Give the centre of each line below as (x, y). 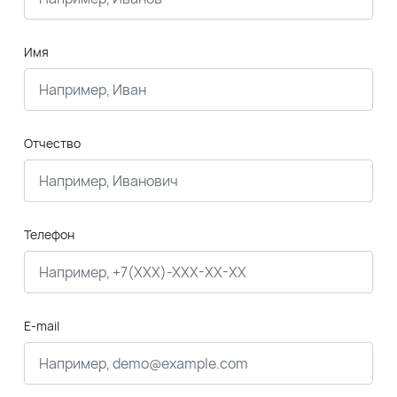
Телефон (49, 234)
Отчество (52, 143)
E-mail (42, 326)
